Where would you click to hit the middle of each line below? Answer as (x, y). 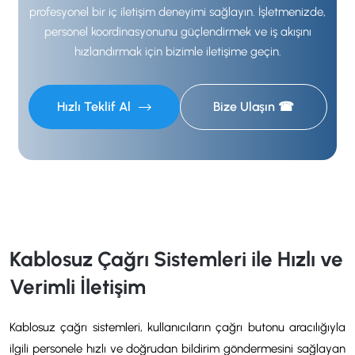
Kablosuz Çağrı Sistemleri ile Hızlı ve (176, 259)
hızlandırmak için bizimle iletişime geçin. (177, 51)
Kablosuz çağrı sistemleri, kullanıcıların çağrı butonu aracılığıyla (177, 327)
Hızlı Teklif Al (95, 106)
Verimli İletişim (78, 286)
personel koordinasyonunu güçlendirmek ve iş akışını (177, 31)
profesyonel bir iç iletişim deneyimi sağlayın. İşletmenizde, (177, 11)
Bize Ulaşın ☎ (253, 106)
